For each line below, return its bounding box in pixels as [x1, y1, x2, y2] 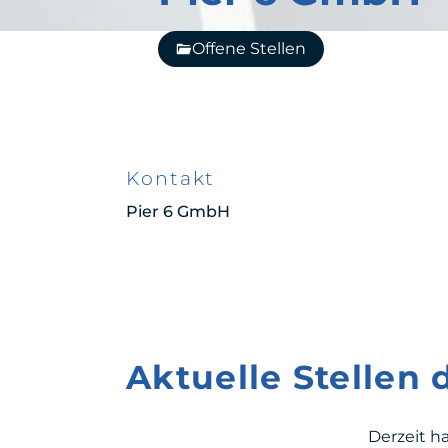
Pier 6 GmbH [126, 201, 230, 221]
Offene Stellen [192, 38, 306, 58]
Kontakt [126, 166, 216, 190]
